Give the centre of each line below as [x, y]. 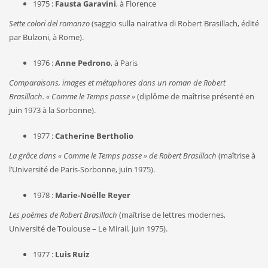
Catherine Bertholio [94, 135]
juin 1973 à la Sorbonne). [52, 110]
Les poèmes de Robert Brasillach [63, 214]
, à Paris [124, 63]
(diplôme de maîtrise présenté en [195, 96]
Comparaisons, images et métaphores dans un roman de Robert [117, 82]
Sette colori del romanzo [49, 23]
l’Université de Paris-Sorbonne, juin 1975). [82, 169]
